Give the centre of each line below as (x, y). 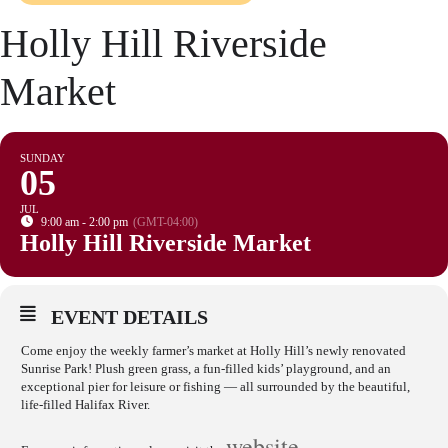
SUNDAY (42, 158)
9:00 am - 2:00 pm (84, 222)
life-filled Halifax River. (85, 404)
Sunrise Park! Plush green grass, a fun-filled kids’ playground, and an (206, 368)
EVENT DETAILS (129, 317)
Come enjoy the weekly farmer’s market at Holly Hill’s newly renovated (213, 350)
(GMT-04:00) (165, 222)
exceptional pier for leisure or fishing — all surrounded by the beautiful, (215, 386)
